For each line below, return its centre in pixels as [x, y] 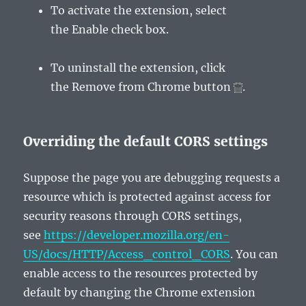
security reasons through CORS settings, [133, 216]
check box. [139, 29]
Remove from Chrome [131, 87]
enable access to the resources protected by [141, 273]
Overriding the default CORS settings [146, 141]
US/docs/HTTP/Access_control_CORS [127, 254]
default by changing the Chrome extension [140, 292]
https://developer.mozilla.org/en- [137, 235]
